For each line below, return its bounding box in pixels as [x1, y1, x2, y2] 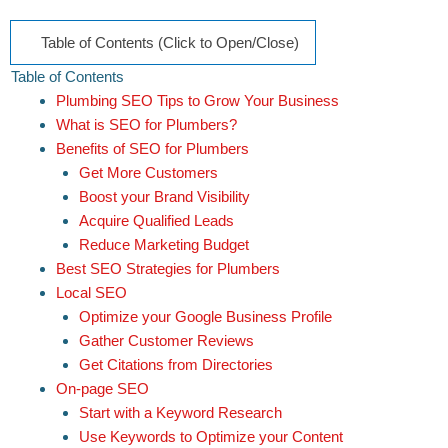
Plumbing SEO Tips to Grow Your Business [56, 91, 339, 109]
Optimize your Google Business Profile [78, 307, 336, 325]
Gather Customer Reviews [78, 331, 258, 349]
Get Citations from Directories [78, 355, 277, 373]
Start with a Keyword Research [78, 403, 282, 421]
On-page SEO [56, 379, 149, 397]
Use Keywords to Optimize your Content [78, 427, 347, 445]
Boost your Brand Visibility [78, 187, 250, 205]
